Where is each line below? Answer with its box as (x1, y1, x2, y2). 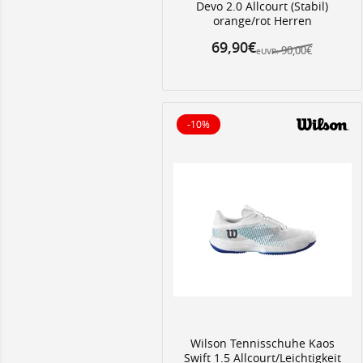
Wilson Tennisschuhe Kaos (190, 335, 335, 351)
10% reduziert (197, 124, 261, 138)
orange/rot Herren (212, 13, 312, 28)
